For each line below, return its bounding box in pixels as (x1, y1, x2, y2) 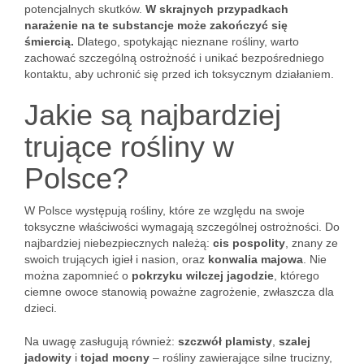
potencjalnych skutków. (24, 2, 145, 15)
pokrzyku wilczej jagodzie (132, 269, 274, 282)
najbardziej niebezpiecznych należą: (24, 236, 213, 249)
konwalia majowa (208, 253, 303, 266)
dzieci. (24, 301, 57, 314)
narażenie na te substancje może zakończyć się (24, 19, 288, 32)
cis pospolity (213, 236, 285, 249)
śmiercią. (24, 35, 74, 48)
